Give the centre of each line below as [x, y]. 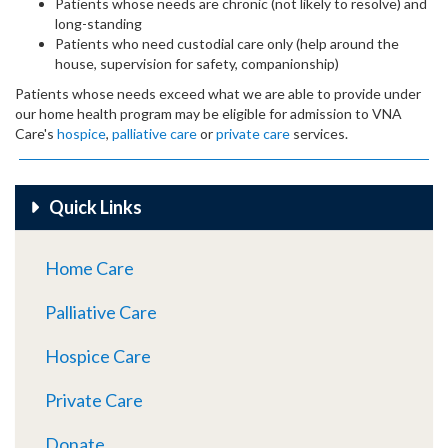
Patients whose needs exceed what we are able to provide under [218, 94]
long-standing [98, 24]
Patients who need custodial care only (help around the [227, 44]
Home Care [89, 268]
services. [319, 134]
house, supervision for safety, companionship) [197, 64]
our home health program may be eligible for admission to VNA [208, 114]
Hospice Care [98, 356]
